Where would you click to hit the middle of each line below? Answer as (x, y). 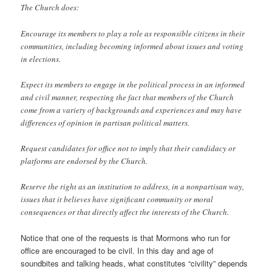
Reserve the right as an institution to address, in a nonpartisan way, (133, 186)
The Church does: (50, 8)
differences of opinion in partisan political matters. (105, 122)
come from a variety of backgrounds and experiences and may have (131, 110)
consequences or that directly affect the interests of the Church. (125, 212)
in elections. (41, 59)
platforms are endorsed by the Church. (84, 161)
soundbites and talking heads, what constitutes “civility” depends (134, 263)
